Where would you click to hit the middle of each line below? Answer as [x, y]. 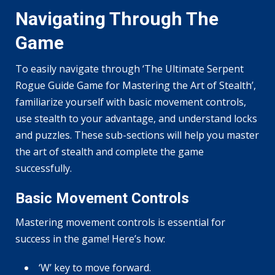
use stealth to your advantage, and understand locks [136, 118]
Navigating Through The [117, 18]
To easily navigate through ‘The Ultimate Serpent [130, 68]
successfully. [44, 168]
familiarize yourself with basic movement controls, [131, 102]
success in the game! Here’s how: [90, 238]
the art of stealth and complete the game [110, 151]
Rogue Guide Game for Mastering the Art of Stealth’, [136, 85]
